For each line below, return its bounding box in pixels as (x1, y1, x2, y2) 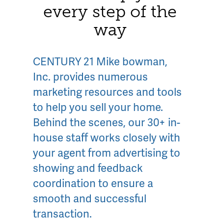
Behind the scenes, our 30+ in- (33, 114, 181, 130)
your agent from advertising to (33, 145, 181, 161)
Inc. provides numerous (33, 69, 148, 84)
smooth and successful (33, 191, 147, 206)
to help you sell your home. (33, 99, 164, 115)
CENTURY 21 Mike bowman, (33, 54, 168, 69)
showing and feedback (33, 160, 143, 176)
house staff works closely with (33, 130, 181, 145)
